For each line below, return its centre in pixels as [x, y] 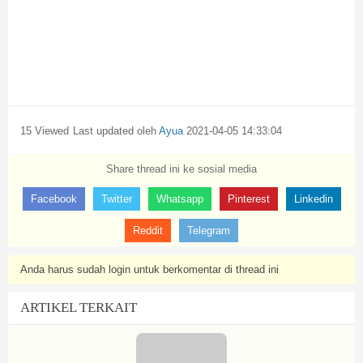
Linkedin [313, 199]
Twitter [116, 199]
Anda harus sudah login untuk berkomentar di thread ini [149, 269]
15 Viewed [45, 131]
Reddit [148, 231]
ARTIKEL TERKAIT [79, 307]
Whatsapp [179, 199]
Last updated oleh [116, 131]
